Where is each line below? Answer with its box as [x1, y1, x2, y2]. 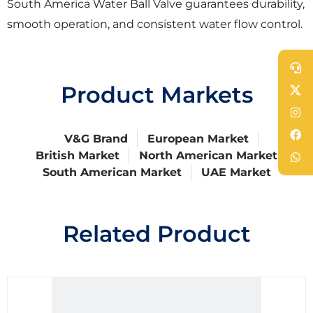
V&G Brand [64, 132, 128, 146]
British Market [35, 149, 119, 163]
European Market [147, 132, 249, 146]
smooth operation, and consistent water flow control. [7, 17, 303, 31]
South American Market [42, 166, 182, 180]
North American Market [138, 149, 277, 163]
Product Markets [60, 81, 253, 109]
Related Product [62, 220, 251, 248]
